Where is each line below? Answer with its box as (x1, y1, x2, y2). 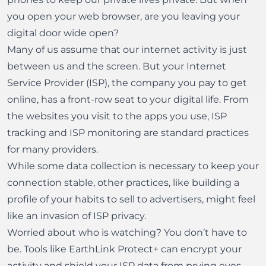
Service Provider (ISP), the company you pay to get (7, 77, 247, 88)
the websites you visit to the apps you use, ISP (7, 110, 227, 122)
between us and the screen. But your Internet (7, 61, 226, 72)
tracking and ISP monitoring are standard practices (7, 127, 249, 138)
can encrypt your (159, 243, 242, 255)
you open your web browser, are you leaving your (7, 11, 240, 22)
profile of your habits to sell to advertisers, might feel (7, 194, 255, 205)
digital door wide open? (7, 27, 119, 39)
